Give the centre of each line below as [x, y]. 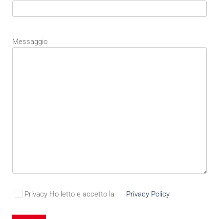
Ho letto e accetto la [82, 194]
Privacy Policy [148, 194]
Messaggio [30, 42]
